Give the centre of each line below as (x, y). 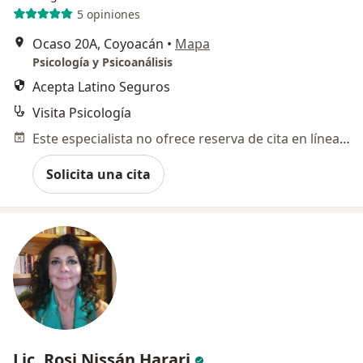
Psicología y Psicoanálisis (102, 62)
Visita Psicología (82, 113)
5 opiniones (108, 14)
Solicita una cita (98, 175)
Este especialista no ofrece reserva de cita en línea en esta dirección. (345, 139)
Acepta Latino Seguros (101, 87)
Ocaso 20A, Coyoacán (98, 44)
